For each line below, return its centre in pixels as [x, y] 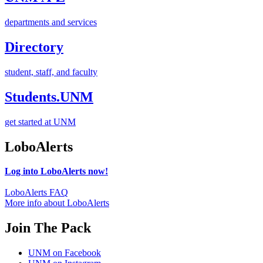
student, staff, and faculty [51, 72]
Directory [34, 47]
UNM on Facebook [65, 253]
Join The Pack [48, 228]
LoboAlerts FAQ [36, 193]
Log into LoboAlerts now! [56, 171]
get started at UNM [40, 122]
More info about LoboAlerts [57, 203]
